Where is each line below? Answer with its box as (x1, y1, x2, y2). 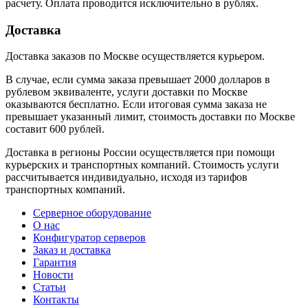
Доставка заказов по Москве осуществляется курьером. (5, 50, 265, 63)
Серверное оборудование (33, 207, 151, 219)
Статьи (33, 281, 66, 294)
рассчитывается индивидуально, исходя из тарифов (5, 171, 247, 184)
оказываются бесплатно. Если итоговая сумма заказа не (5, 98, 267, 111)
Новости (33, 269, 74, 281)
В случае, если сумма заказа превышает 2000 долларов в (5, 74, 270, 86)
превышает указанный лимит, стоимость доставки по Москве (5, 111, 295, 123)
